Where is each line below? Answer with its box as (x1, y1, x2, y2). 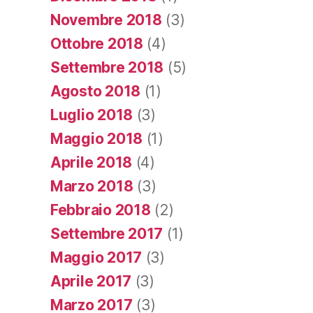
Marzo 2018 (50, 177, 133, 195)
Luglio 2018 (50, 105, 133, 124)
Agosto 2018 (50, 82, 141, 100)
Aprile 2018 (50, 153, 133, 171)
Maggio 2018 (50, 129, 143, 147)
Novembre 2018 (50, 10, 162, 29)
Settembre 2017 (50, 224, 163, 242)
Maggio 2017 (50, 248, 143, 266)
